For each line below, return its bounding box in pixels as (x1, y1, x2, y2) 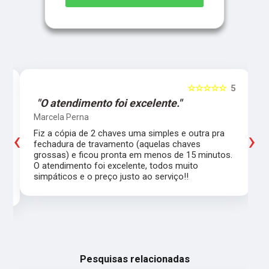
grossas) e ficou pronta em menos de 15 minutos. (33, 150, 232, 161)
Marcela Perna (33, 112, 89, 122)
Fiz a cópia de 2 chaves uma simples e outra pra (33, 128, 225, 139)
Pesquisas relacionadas (79, 253, 190, 265)
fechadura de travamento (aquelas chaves (33, 139, 201, 150)
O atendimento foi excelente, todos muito (33, 160, 198, 172)
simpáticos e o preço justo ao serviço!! (33, 171, 189, 183)
